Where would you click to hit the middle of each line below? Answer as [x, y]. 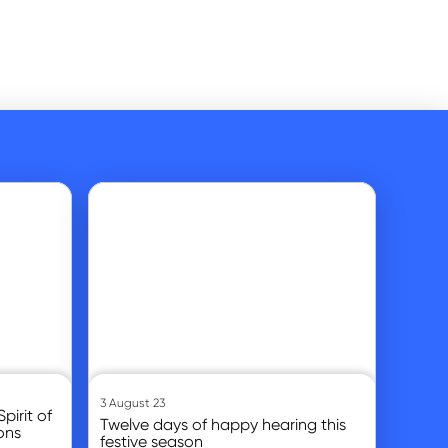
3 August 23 [132, 402]
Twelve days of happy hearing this [223, 424]
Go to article [122, 190]
